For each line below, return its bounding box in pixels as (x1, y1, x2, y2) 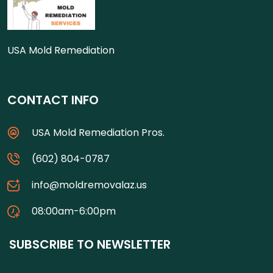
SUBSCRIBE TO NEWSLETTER (9, 236, 171, 253)
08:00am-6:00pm (32, 204, 116, 218)
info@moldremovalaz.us (32, 178, 147, 192)
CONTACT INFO (7, 91, 99, 108)
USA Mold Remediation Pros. (32, 126, 165, 140)
